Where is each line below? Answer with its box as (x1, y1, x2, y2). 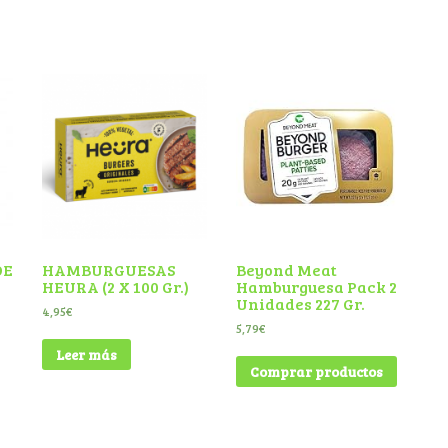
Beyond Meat (235, 259, 337, 281)
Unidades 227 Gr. (235, 293, 365, 315)
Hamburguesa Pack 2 (235, 276, 397, 298)
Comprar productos (249, 361, 383, 381)
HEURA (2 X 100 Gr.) (41, 276, 189, 298)
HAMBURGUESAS (41, 259, 175, 281)
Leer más (55, 344, 117, 364)
